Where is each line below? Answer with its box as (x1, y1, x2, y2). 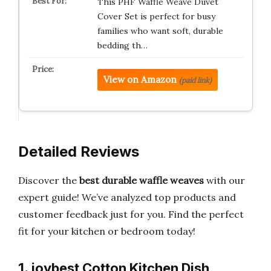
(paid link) (178, 76, 212, 85)
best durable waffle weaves (79, 174, 204, 186)
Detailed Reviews (18, 143, 139, 160)
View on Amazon (103, 74, 177, 85)
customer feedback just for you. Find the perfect (18, 208, 244, 220)
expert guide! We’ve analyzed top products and (18, 191, 236, 203)
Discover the (18, 174, 79, 186)
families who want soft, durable (97, 25, 223, 36)
